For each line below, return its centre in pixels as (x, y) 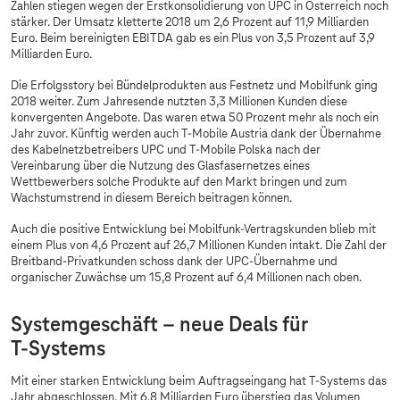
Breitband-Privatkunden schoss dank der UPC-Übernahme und (174, 262)
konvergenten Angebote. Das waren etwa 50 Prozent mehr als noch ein (195, 119)
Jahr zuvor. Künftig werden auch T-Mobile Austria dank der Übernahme (196, 135)
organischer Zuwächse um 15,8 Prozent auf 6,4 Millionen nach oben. (186, 279)
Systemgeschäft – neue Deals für (159, 326)
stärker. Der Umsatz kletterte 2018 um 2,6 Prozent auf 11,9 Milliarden (190, 23)
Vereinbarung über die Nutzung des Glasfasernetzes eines (160, 167)
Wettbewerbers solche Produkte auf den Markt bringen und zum (179, 183)
